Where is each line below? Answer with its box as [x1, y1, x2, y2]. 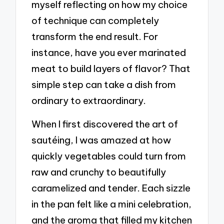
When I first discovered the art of [31, 118, 178, 130]
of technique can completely [31, 14, 159, 26]
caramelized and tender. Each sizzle [31, 182, 191, 194]
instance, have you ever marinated [31, 46, 186, 58]
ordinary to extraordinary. [31, 94, 146, 106]
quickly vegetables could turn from [31, 150, 186, 162]
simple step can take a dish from [31, 78, 176, 90]
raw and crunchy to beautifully [31, 166, 166, 178]
